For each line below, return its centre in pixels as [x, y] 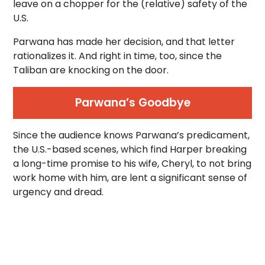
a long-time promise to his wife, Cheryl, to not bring [132, 164]
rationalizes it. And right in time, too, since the [118, 56]
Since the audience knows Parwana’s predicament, [132, 135]
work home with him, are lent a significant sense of [130, 178]
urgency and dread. [59, 192]
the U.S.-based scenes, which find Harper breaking [130, 149]
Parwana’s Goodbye [132, 103]
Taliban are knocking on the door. [91, 70]
